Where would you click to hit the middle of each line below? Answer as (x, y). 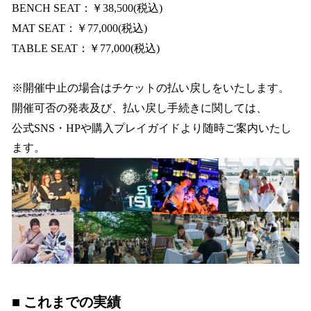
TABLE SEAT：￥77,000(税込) (86, 48)
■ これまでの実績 (66, 302)
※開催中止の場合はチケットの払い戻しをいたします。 (151, 88)
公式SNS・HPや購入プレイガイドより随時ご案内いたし (152, 128)
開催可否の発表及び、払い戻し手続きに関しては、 (140, 108)
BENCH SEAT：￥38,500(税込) (105, 8)
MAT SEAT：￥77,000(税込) (79, 28)
